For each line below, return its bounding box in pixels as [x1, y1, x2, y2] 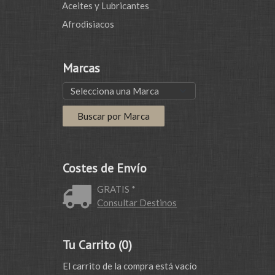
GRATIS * [97, 184, 136, 195]
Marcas [62, 60, 100, 76]
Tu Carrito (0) [62, 237, 132, 253]
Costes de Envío [62, 160, 147, 176]
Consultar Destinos [97, 197, 177, 208]
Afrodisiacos [61, 18, 114, 29]
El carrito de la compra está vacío [62, 260, 197, 271]
